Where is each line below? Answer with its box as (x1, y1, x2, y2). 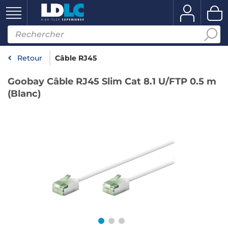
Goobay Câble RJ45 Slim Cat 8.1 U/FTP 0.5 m (8, 76, 216, 87)
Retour (17, 53, 42, 63)
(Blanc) (8, 88, 41, 99)
